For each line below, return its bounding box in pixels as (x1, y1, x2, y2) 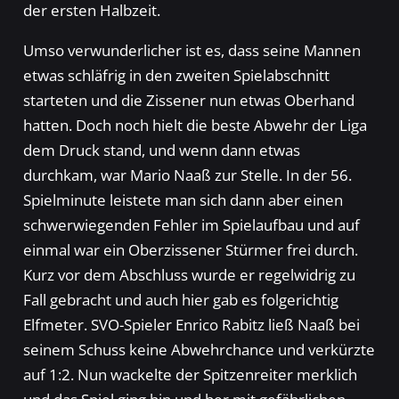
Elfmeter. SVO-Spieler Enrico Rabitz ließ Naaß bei (22, 314, 360, 336)
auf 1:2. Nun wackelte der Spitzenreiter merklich (22, 364, 357, 386)
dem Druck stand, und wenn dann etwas (22, 140, 300, 161)
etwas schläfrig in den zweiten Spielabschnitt (22, 65, 330, 86)
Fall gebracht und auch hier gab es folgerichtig (22, 289, 338, 311)
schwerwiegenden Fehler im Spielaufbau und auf (22, 215, 360, 236)
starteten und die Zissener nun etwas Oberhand (22, 90, 354, 111)
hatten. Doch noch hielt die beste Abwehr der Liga (22, 115, 367, 136)
